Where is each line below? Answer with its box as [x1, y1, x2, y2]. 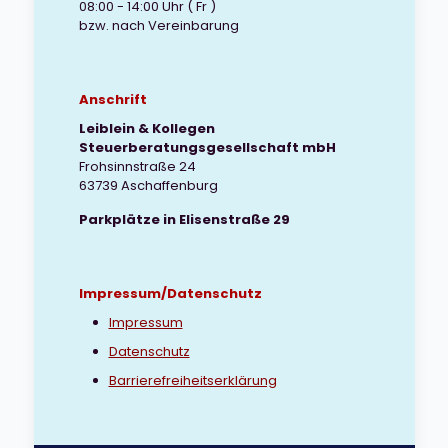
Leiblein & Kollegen [78, 119, 215, 138]
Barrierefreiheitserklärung [108, 371, 277, 390]
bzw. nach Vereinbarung [78, 16, 239, 35]
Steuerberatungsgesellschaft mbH [78, 138, 336, 157]
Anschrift [78, 90, 147, 109]
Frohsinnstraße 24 [78, 157, 196, 176]
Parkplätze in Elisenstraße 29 [78, 210, 290, 229]
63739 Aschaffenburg [78, 176, 218, 195]
